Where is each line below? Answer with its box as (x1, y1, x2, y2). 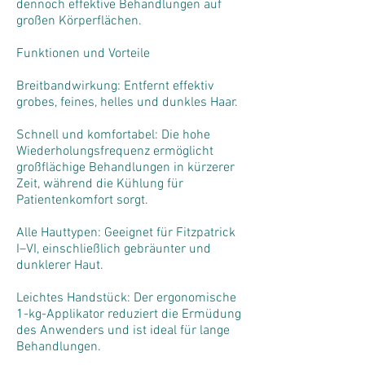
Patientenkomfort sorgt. (16, 192, 148, 209)
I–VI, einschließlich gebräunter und (16, 241, 211, 257)
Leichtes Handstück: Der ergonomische (16, 290, 236, 306)
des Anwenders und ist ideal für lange (16, 323, 230, 339)
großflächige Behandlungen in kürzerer (16, 160, 235, 176)
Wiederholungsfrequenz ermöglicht (16, 143, 213, 160)
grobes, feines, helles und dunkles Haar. (16, 95, 238, 111)
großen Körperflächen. (16, 13, 142, 29)
